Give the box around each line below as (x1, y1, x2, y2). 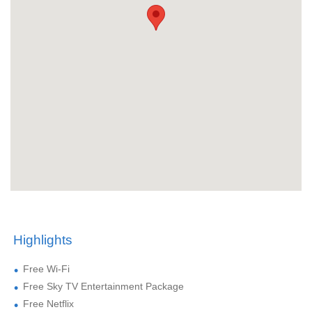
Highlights (13, 233, 72, 248)
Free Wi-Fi (23, 263, 70, 275)
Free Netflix (23, 298, 74, 310)
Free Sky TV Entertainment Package (23, 281, 184, 292)
